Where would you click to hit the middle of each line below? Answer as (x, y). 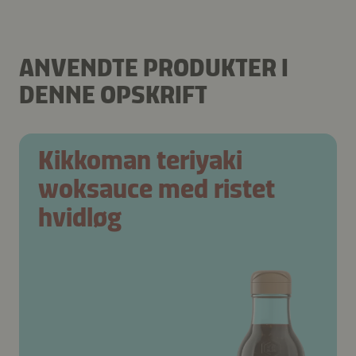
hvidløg (80, 217)
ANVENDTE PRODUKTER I (154, 67)
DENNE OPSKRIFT (113, 94)
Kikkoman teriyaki (140, 160)
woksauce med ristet (157, 188)
